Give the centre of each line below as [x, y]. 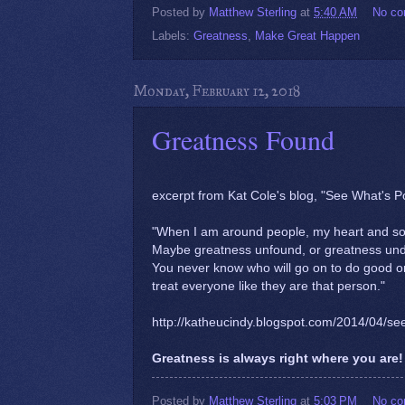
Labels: [173, 36]
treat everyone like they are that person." [268, 287]
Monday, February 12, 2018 [217, 91]
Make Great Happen [307, 36]
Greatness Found [243, 140]
